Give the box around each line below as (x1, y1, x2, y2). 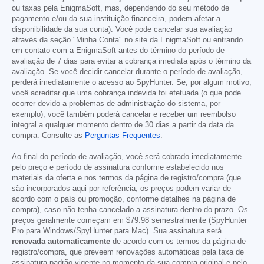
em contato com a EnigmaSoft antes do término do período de (12, 47, 225, 55)
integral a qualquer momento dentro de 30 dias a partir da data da (12, 121, 234, 130)
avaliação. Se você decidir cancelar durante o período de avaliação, (12, 68, 243, 77)
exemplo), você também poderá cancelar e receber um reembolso (12, 110, 236, 119)
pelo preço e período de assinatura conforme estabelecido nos (12, 163, 224, 172)
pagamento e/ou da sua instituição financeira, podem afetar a (12, 15, 220, 24)
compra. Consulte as (12, 131, 85, 140)
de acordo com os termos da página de (110, 237, 246, 246)
